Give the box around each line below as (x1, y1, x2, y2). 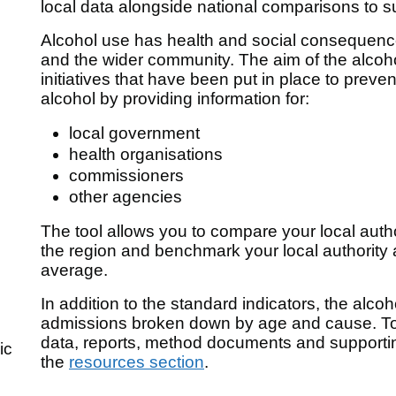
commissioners (69, 165, 184, 185)
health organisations (69, 144, 223, 164)
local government (69, 123, 200, 142)
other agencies (69, 187, 182, 206)
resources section (69, 352, 204, 371)
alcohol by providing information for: (41, 88, 309, 108)
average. (41, 260, 108, 279)
